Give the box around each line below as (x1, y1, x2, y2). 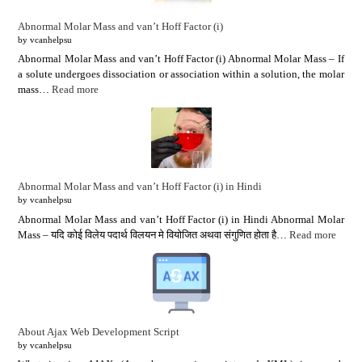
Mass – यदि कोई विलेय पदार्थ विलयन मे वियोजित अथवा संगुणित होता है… (18, 228, 290, 241)
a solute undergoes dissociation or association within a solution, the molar (18, 68, 344, 81)
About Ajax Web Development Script (18, 325, 180, 338)
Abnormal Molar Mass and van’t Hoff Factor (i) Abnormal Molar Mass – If (18, 53, 344, 65)
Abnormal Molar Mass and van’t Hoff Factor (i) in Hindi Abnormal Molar (18, 213, 344, 225)
